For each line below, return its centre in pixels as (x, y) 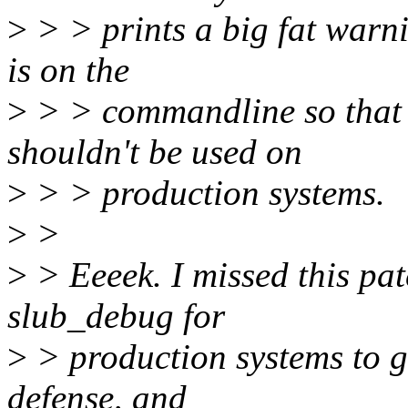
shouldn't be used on (155, 152)
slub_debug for (116, 316)
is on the (68, 70)
